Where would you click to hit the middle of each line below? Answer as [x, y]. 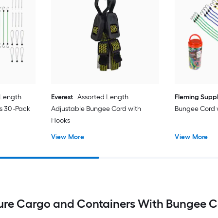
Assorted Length [103, 97]
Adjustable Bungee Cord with [96, 109]
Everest [62, 97]
